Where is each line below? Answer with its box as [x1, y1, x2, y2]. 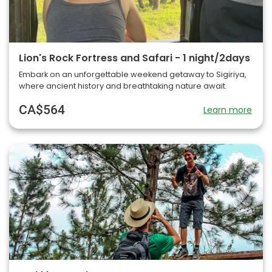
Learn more [203, 104, 252, 117]
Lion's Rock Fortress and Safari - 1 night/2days [19, 51, 250, 66]
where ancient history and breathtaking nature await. [19, 81, 227, 92]
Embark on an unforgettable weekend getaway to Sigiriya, [19, 69, 246, 80]
